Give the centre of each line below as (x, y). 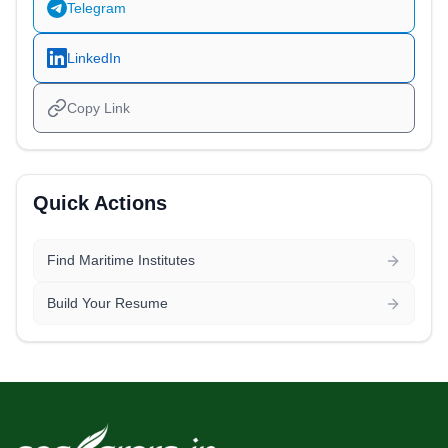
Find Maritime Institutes (120, 260)
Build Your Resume (107, 303)
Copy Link (98, 108)
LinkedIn (93, 57)
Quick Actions (100, 203)
